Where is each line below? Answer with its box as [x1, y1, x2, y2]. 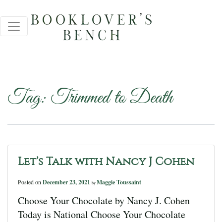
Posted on [18, 178, 43, 186]
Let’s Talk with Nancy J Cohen [18, 155, 194, 168]
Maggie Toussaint [97, 178, 141, 186]
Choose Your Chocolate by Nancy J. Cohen [18, 194, 190, 207]
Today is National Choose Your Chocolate [18, 208, 185, 221]
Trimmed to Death [51, 86, 172, 111]
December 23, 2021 [43, 178, 92, 186]
